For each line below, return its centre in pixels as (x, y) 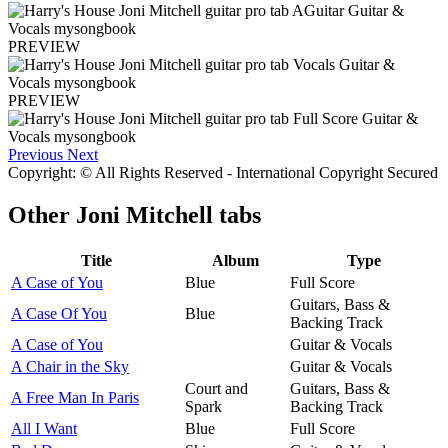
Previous (35, 155)
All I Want (44, 428)
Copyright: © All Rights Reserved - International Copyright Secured (223, 173)
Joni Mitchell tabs (168, 215)
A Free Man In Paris (75, 397)
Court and (216, 388)
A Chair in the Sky (70, 366)
